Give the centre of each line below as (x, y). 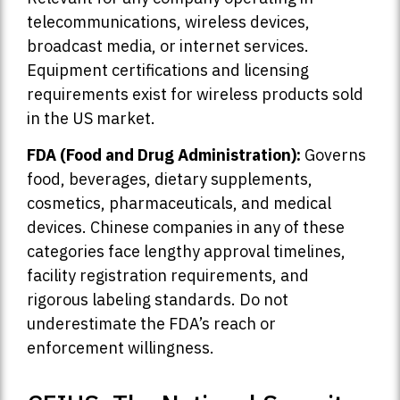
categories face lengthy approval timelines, (186, 252)
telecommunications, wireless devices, (168, 21)
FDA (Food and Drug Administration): (164, 155)
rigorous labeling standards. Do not (158, 300)
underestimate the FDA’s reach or (151, 324)
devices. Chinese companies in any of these (186, 228)
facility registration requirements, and (168, 276)
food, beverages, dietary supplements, (170, 179)
